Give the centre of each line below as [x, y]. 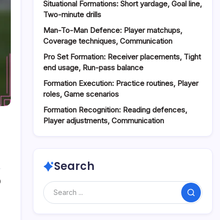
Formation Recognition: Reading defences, [115, 110]
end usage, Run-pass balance [93, 68]
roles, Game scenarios [81, 94]
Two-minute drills [72, 14]
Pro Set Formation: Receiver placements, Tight [122, 57]
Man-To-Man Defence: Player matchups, [113, 30]
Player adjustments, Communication [104, 121]
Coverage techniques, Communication [108, 41]
